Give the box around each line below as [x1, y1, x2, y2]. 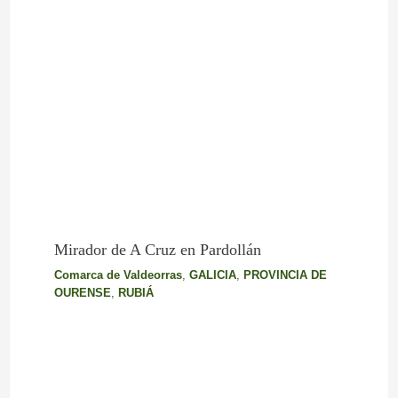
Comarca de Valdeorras [53, 268, 182, 283]
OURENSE [53, 286, 111, 300]
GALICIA [188, 268, 236, 283]
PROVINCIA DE [243, 268, 327, 283]
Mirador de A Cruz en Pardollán [53, 241, 261, 259]
